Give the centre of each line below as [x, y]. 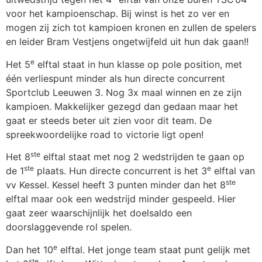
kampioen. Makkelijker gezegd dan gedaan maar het [122, 106]
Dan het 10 [30, 249]
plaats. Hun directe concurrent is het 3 [120, 171]
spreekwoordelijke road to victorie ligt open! [105, 134]
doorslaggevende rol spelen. [69, 227]
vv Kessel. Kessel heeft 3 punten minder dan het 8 [116, 185]
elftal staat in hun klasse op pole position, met [138, 64]
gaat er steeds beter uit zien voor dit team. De [109, 120]
